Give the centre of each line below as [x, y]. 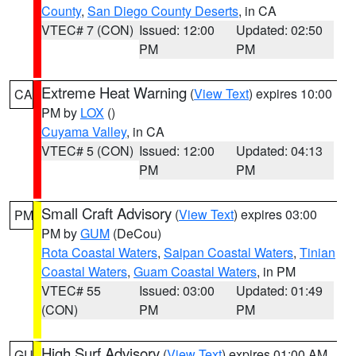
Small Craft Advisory [106, 213]
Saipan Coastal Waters [228, 252]
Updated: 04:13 [280, 151]
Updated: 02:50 [280, 30]
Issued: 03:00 [176, 290]
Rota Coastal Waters [99, 252]
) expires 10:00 [290, 93]
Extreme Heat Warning [114, 92]
